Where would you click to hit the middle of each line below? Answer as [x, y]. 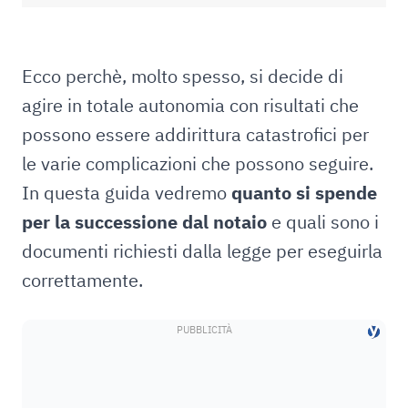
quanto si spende [304, 193]
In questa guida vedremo [127, 193]
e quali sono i [323, 222]
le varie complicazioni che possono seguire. [198, 163]
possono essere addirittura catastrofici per [195, 134]
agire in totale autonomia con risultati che [190, 105]
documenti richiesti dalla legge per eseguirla [202, 251]
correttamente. [85, 280]
